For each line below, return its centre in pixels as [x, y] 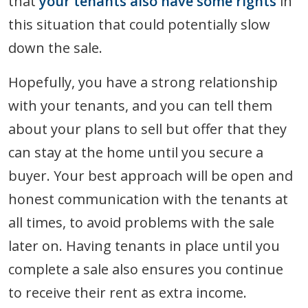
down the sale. [55, 47]
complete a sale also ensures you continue [146, 269]
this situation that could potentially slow [139, 24]
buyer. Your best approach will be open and [151, 175]
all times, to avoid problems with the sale [141, 222]
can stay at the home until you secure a [136, 152]
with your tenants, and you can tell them [140, 105]
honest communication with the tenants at [148, 199]
